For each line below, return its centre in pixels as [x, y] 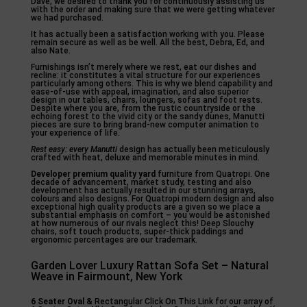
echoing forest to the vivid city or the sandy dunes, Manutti [147, 116]
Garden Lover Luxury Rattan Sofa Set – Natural [149, 266]
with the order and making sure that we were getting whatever [152, 10]
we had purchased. [67, 18]
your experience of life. [75, 133]
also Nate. [50, 51]
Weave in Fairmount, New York [106, 277]
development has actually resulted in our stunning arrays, [143, 191]
